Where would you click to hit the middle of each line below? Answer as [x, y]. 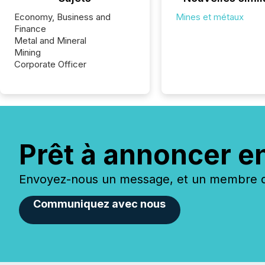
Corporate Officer [50, 64]
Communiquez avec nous [100, 204]
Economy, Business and [62, 17]
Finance [30, 29]
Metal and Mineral [50, 41]
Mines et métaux [209, 17]
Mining [28, 52]
